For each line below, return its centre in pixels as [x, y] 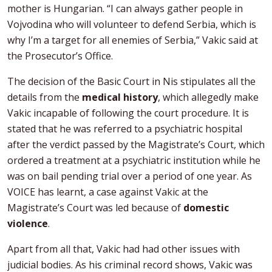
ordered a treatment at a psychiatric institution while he [134, 160]
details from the [45, 97]
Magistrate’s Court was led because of [95, 207]
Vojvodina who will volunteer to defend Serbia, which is [132, 24]
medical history [120, 97]
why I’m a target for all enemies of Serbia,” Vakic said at [133, 40]
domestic [206, 207]
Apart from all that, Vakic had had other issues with [124, 249]
